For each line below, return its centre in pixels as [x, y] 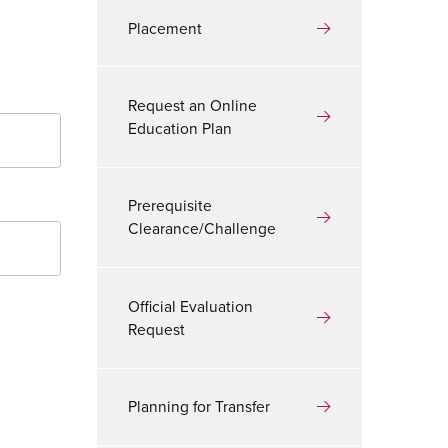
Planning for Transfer [199, 407]
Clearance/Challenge [202, 229]
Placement [165, 28]
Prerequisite [170, 206]
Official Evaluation [191, 306]
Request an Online [193, 105]
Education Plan [180, 128]
